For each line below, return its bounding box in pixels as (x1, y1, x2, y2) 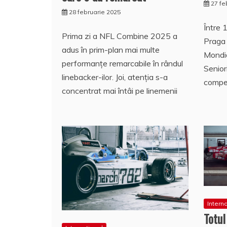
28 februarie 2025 (69, 8, 121, 16)
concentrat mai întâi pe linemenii (62, 85, 177, 96)
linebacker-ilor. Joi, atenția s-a (62, 71, 168, 82)
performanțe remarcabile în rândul (62, 58, 183, 68)
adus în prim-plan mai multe (62, 44, 160, 55)
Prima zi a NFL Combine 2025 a (62, 30, 177, 41)
